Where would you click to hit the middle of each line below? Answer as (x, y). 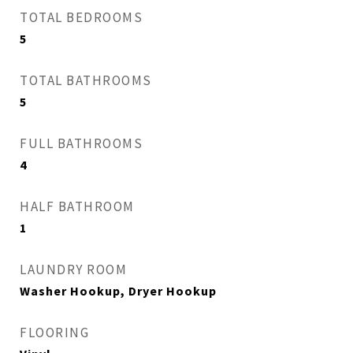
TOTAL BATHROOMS (86, 80)
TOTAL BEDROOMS (81, 17)
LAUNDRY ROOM (73, 269)
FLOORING (54, 333)
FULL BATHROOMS (81, 143)
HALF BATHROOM (77, 206)
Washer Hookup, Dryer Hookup (118, 291)
